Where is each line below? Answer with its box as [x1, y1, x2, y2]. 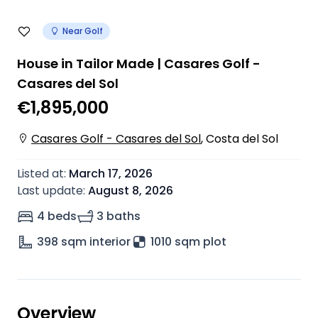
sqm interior [61, 234, 131, 250]
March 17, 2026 [69, 165, 153, 182]
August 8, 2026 [88, 182, 173, 199]
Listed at [17, 165, 64, 182]
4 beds [37, 208, 77, 224]
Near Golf [62, 25, 103, 37]
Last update [17, 182, 83, 199]
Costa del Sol [206, 131, 278, 147]
